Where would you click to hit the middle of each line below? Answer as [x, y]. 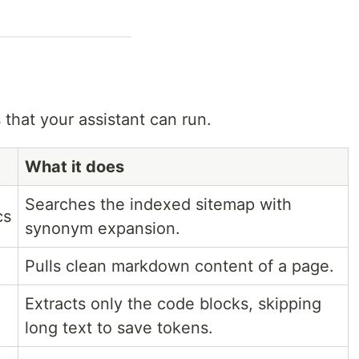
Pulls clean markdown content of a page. [179, 266]
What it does [75, 167]
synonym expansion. [103, 229]
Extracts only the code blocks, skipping [173, 304]
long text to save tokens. [119, 328]
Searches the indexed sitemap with [158, 205]
